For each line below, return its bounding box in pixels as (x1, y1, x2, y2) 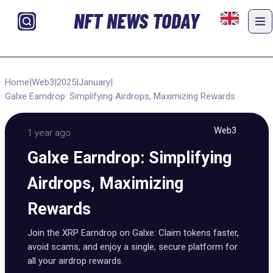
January (78, 76, 110, 88)
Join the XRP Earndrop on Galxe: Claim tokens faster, (27, 227, 239, 238)
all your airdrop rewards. (27, 255, 123, 266)
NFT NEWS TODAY (73, 8, 199, 34)
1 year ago (27, 127, 71, 138)
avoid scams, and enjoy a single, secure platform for (27, 241, 238, 252)
